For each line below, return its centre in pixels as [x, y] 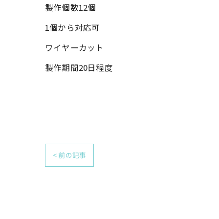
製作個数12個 [71, 7]
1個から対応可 [73, 27]
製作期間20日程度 [79, 67]
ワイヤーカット [75, 47]
